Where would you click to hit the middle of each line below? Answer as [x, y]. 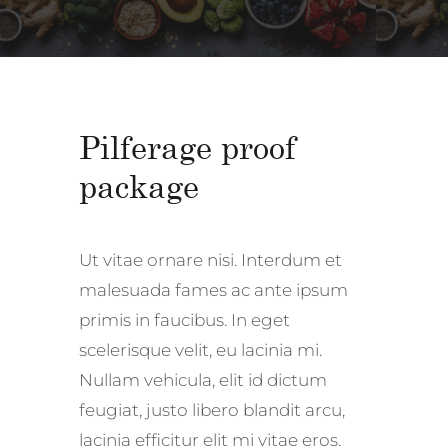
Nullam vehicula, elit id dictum [203, 380]
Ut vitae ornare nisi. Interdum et [210, 260]
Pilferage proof [187, 147]
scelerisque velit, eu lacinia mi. [200, 350]
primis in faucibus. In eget [184, 320]
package [139, 186]
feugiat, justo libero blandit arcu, [212, 410]
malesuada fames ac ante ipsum [213, 290]
